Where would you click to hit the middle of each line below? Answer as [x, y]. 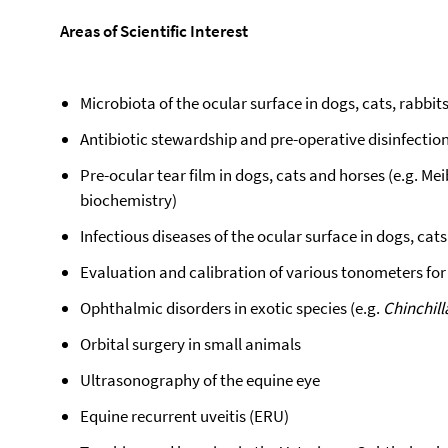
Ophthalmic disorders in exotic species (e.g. [231, 308]
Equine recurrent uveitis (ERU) [184, 416]
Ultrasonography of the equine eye [200, 380]
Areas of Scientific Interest [154, 31]
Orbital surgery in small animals [190, 344]
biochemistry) [128, 200]
